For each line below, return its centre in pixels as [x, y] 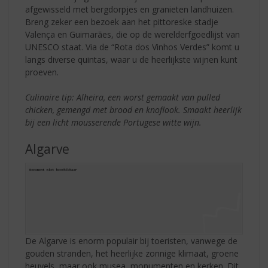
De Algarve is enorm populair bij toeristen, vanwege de [132, 241]
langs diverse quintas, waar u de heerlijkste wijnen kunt [132, 59]
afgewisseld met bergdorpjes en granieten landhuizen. [130, 9]
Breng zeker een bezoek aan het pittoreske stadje [122, 22]
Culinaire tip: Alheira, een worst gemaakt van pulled [123, 97]
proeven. [42, 72]
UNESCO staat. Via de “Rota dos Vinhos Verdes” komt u [133, 47]
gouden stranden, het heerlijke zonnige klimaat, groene [132, 254]
